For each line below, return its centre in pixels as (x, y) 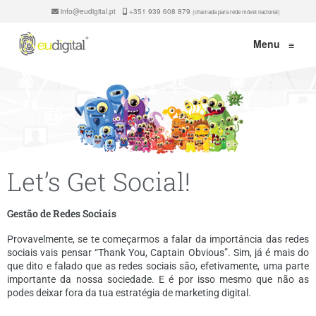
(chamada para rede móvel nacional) (236, 12)
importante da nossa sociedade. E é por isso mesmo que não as (158, 279)
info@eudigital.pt (87, 11)
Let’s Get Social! (99, 181)
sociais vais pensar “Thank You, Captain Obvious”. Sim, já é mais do (158, 252)
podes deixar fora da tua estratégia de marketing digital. (129, 292)
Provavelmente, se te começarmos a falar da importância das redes (158, 239)
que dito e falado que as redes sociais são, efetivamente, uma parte (158, 266)
